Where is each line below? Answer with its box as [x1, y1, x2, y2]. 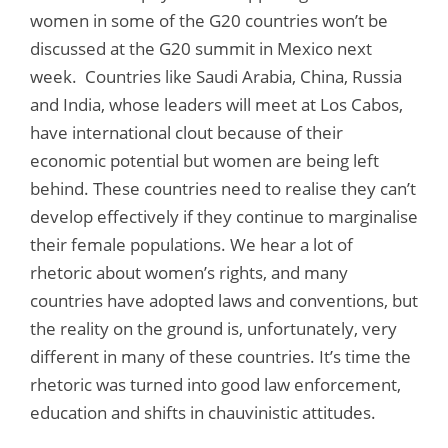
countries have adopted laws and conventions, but [30, 288, 418, 312]
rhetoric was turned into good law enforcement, [30, 372, 401, 396]
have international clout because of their [30, 120, 343, 144]
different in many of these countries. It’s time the [30, 344, 411, 368]
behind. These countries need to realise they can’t [30, 176, 416, 200]
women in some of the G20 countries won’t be [30, 8, 388, 32]
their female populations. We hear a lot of [30, 232, 353, 256]
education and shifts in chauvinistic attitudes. [30, 400, 376, 424]
